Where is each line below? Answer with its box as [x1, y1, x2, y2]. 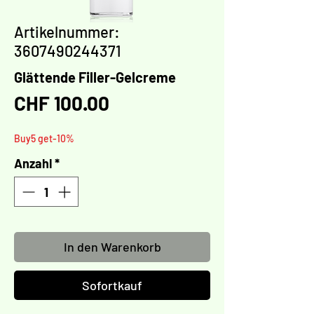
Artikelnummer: [14, 22, 120, 41]
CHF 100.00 [14, 91, 109, 116]
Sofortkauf [82, 278, 142, 294]
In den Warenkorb [63, 239, 161, 255]
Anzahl [14, 156, 52, 172]
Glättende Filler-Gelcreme [14, 69, 176, 86]
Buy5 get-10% [14, 132, 74, 145]
